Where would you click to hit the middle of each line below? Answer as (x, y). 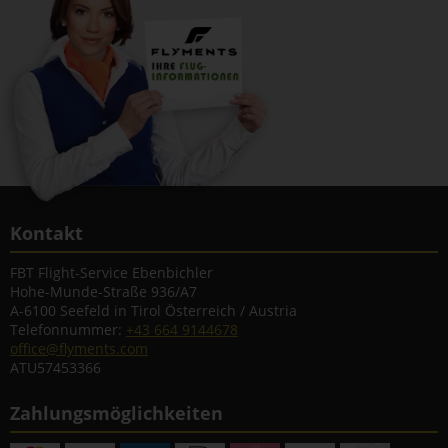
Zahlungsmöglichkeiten (116, 413)
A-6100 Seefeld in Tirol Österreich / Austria (153, 311)
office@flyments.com (79, 349)
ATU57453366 (55, 368)
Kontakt (46, 233)
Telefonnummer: (68, 330)
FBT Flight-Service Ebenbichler (111, 273)
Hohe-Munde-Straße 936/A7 (103, 292)
